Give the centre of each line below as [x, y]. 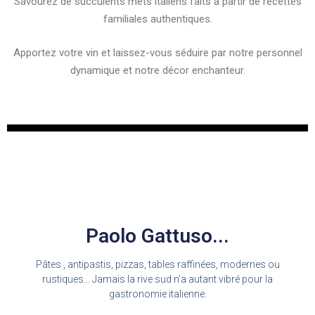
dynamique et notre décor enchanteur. [157, 70]
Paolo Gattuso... [157, 236]
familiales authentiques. [157, 19]
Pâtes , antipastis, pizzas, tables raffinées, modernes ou [157, 264]
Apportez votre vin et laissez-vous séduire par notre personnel [157, 52]
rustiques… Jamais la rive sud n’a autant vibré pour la [157, 279]
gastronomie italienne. [157, 294]
